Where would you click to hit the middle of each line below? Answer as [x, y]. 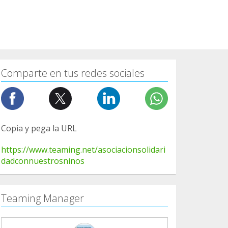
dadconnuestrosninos [43, 161]
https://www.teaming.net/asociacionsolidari [83, 149]
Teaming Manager [42, 198]
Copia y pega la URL [39, 128]
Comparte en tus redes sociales [73, 73]
